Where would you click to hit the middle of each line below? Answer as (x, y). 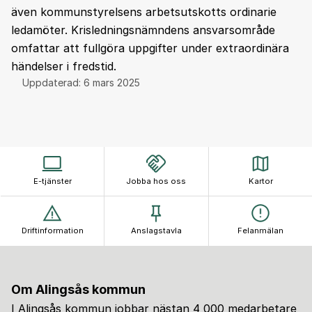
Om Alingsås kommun (78, 289)
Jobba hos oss (156, 181)
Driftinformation (52, 231)
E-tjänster (52, 181)
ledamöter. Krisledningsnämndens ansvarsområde (143, 30)
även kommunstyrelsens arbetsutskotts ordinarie (144, 11)
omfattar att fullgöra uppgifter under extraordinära (150, 48)
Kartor (260, 181)
